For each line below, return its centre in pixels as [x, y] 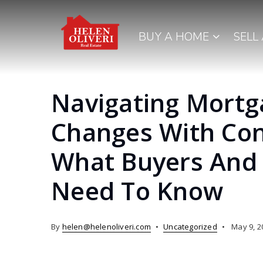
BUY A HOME [176, 37]
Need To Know [137, 190]
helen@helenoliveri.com [107, 227]
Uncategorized [190, 227]
